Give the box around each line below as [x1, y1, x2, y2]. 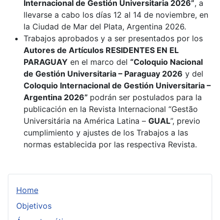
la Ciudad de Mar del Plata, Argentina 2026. [24, 22, 186, 32]
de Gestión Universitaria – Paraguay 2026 [24, 69, 183, 79]
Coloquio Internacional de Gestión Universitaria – [24, 81, 211, 91]
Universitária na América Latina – [24, 116, 148, 126]
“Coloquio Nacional [130, 57, 203, 67]
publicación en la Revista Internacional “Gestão [24, 104, 198, 114]
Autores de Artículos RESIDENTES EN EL [24, 45, 179, 55]
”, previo [170, 116, 200, 126]
